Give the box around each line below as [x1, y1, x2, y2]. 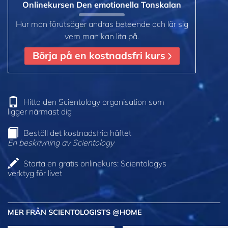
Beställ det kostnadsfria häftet [23, 127, 131, 138]
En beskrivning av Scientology [8, 137, 114, 148]
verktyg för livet [8, 168, 62, 179]
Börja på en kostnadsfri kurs [32, 49, 168, 62]
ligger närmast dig [8, 106, 72, 117]
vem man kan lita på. [65, 31, 139, 41]
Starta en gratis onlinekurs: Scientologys [23, 158, 166, 169]
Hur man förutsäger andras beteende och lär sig [15, 18, 188, 29]
